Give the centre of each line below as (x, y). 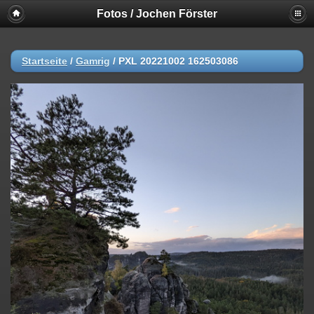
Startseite (45, 61)
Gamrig (93, 61)
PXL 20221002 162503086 (178, 61)
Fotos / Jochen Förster (157, 14)
